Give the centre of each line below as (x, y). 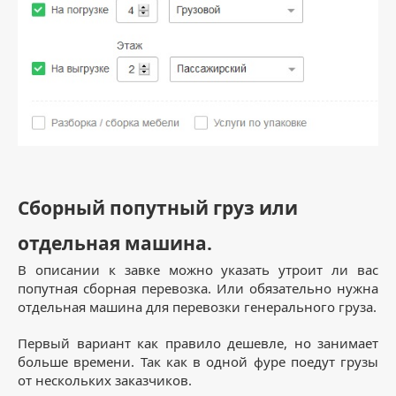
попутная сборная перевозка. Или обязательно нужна (198, 289)
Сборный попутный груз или (158, 208)
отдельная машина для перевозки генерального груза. (197, 307)
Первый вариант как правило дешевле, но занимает (198, 343)
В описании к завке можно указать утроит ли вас (198, 270)
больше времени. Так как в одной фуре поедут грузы (198, 362)
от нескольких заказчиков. (107, 381)
